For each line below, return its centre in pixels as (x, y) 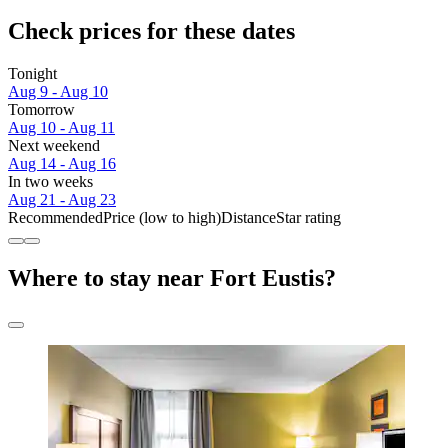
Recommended (55, 217)
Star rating (308, 217)
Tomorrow (41, 109)
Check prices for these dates (151, 30)
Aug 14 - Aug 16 (62, 163)
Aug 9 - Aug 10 (58, 91)
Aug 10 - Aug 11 (61, 127)
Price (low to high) (162, 217)
